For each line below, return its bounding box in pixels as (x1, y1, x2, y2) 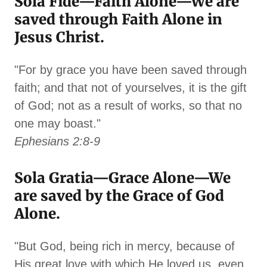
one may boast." (14, 117, 101, 131)
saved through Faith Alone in (14, 10, 222, 29)
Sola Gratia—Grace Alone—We (14, 169, 231, 188)
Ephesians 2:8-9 (14, 135, 100, 148)
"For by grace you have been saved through (14, 63, 247, 77)
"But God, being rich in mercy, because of (14, 240, 235, 253)
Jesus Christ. (14, 28, 104, 47)
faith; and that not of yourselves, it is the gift (14, 81, 247, 95)
